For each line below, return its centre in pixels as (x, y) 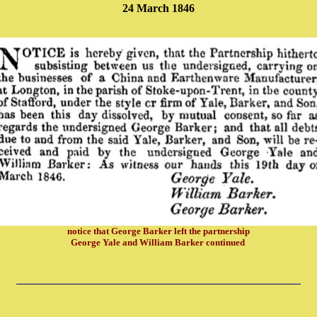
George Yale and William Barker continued (157, 242)
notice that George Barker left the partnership (158, 231)
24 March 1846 (158, 8)
